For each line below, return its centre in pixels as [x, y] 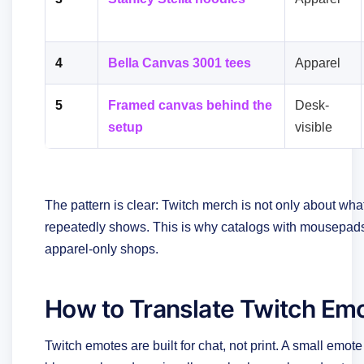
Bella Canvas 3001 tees [180, 63]
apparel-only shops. [102, 249]
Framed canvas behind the [190, 105]
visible [314, 127]
